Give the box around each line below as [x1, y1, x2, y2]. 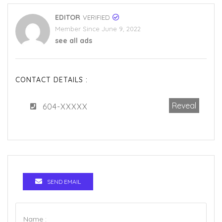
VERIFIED [83, 13, 110, 22]
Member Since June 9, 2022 [55, 25, 141, 33]
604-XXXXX [43, 102, 88, 112]
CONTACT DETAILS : [15, 75, 88, 85]
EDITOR [55, 13, 80, 22]
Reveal [172, 101, 196, 111]
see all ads [55, 36, 92, 46]
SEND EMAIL [47, 178, 81, 186]
